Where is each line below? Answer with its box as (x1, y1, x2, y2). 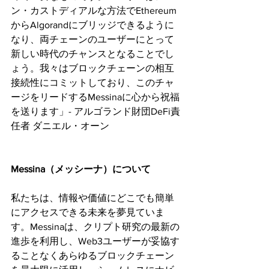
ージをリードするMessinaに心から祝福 (11, 91, 180, 102)
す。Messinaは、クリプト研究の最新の (11, 221, 180, 232)
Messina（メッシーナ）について (11, 163, 151, 174)
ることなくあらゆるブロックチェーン (11, 250, 174, 261)
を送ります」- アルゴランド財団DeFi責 (11, 106, 180, 116)
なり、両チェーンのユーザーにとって (11, 34, 174, 44)
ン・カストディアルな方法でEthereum (11, 5, 177, 16)
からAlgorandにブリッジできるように (11, 19, 174, 30)
